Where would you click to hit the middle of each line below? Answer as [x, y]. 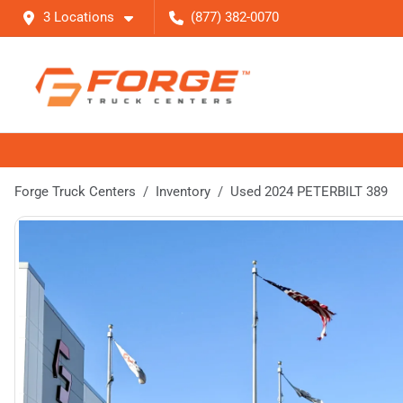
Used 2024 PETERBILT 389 [309, 192]
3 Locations [79, 17]
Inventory [183, 192]
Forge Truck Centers [75, 192]
